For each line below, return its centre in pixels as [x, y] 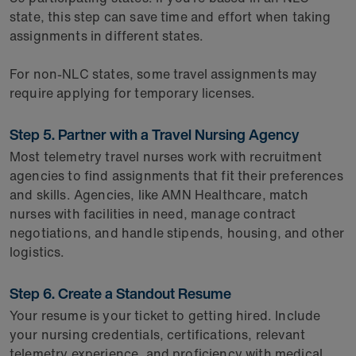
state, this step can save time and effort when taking [170, 17]
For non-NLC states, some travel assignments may [164, 74]
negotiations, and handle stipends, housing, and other [177, 233]
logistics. [41, 252]
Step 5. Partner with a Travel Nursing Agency [157, 134]
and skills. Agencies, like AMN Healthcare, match [159, 195]
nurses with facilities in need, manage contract [153, 214]
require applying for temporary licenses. [136, 93]
